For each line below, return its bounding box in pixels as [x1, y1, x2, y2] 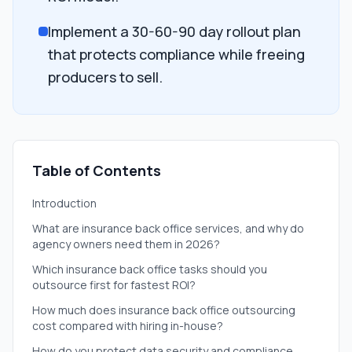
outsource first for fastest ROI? [32, 277, 196, 292]
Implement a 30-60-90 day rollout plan [48, 22, 301, 41]
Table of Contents [32, 161, 161, 180]
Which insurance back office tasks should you [32, 262, 267, 277]
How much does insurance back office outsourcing [32, 302, 295, 317]
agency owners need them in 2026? [32, 236, 220, 251]
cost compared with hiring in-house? [32, 318, 223, 333]
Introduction [32, 196, 97, 211]
